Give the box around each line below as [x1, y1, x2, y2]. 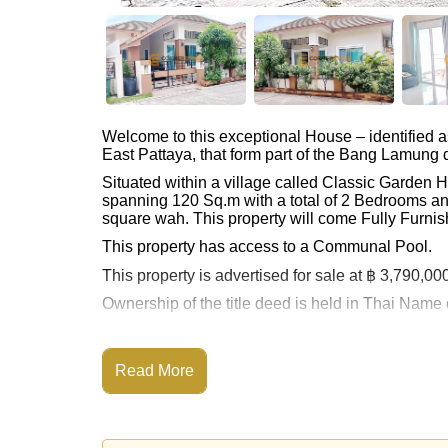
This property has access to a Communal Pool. [102, 238, 432, 255]
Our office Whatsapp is [102, 379, 278, 396]
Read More [115, 362, 194, 379]
